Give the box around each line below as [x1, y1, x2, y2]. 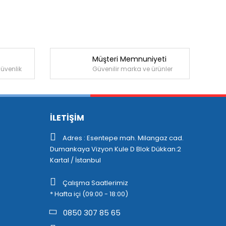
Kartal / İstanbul [49, 155, 101, 165]
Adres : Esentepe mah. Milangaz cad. [61, 133, 184, 143]
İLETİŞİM [49, 112, 84, 124]
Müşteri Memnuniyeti [92, 53, 166, 64]
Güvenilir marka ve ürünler [92, 64, 173, 73]
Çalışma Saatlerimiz [61, 178, 128, 188]
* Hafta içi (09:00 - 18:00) [49, 189, 128, 199]
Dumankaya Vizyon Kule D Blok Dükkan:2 [49, 144, 181, 154]
